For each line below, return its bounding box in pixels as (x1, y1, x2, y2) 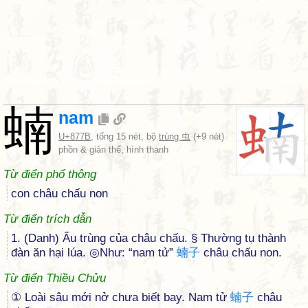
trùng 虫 (159, 131, 190, 142)
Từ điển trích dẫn (3, 212, 91, 225)
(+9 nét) (190, 131, 224, 142)
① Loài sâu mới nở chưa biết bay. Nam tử (11, 291, 230, 304)
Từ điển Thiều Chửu (3, 272, 106, 285)
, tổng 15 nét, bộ (91, 131, 159, 142)
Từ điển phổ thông (3, 168, 96, 181)
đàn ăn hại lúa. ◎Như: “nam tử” (11, 246, 177, 259)
